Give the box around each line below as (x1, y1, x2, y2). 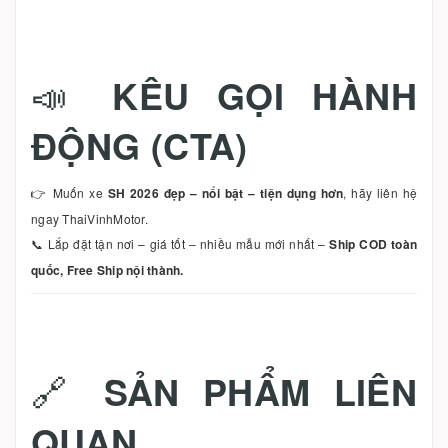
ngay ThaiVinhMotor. (31, 209, 148, 227)
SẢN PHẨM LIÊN (103, 364, 417, 417)
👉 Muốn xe (31, 183, 108, 201)
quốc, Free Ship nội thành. (31, 260, 184, 279)
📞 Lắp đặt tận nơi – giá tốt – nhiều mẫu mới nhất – (31, 234, 330, 252)
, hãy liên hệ (343, 183, 417, 201)
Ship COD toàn (329, 234, 418, 253)
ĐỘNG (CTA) (31, 118, 248, 171)
